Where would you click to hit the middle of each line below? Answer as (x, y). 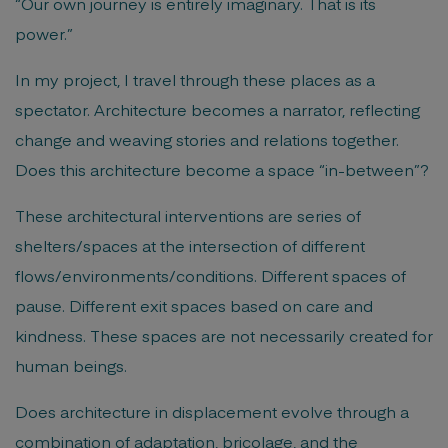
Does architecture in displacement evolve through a (212, 411)
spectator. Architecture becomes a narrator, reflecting (217, 109)
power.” (44, 33)
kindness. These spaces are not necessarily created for (224, 335)
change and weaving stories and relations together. (207, 139)
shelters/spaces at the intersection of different (190, 245)
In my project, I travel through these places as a (195, 79)
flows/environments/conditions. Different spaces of (210, 275)
